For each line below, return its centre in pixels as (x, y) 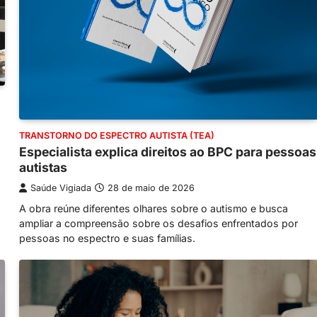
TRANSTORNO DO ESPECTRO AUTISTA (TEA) (117, 136)
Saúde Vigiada (61, 188)
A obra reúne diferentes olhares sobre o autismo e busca (154, 209)
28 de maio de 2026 (151, 188)
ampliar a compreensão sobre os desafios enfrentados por (158, 224)
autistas (43, 168)
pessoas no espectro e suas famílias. (107, 238)
